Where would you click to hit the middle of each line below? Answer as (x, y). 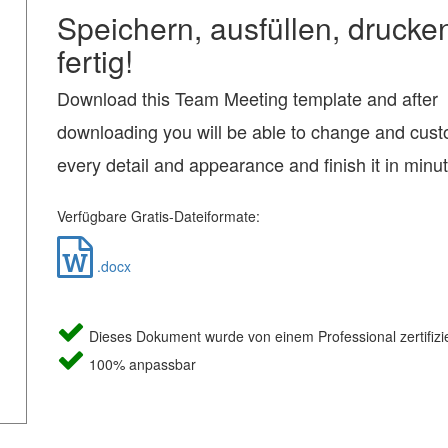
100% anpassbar (140, 364)
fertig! (94, 60)
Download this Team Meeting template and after (247, 98)
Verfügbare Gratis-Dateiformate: (158, 216)
